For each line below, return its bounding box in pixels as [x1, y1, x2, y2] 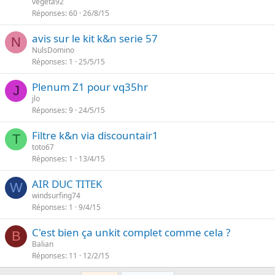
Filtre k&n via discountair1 [32, 128, 158, 142]
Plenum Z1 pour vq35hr [32, 80, 148, 94]
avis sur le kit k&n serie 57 [32, 31, 158, 45]
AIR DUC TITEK [32, 177, 103, 191]
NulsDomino [32, 45, 74, 55]
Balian [32, 239, 53, 249]
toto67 [32, 142, 54, 152]
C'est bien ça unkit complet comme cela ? [32, 225, 230, 239]
